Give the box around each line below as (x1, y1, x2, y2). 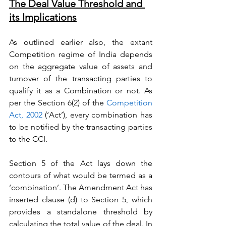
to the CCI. (9, 134, 47, 144)
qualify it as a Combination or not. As (9, 86, 152, 95)
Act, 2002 (9, 110, 42, 120)
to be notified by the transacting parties (9, 122, 152, 132)
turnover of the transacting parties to (9, 74, 152, 83)
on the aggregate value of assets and (9, 62, 152, 71)
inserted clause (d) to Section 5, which (9, 195, 152, 204)
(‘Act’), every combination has (42, 110, 153, 120)
